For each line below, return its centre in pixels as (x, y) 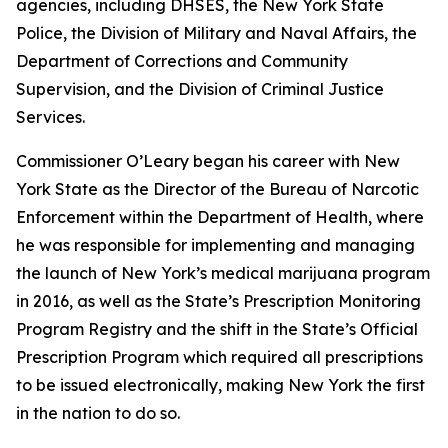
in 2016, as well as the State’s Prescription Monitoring (218, 301)
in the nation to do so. (98, 413)
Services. (50, 117)
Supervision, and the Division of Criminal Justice (200, 89)
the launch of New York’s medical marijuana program (223, 273)
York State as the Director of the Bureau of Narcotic (217, 189)
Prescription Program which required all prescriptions (219, 357)
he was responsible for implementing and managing (215, 245)
